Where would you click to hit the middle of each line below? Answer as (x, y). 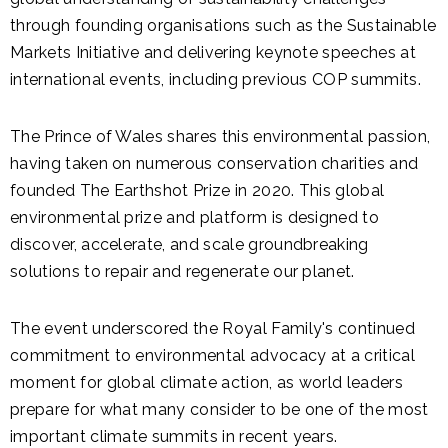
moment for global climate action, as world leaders (207, 382)
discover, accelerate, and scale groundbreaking (189, 244)
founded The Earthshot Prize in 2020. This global (197, 190)
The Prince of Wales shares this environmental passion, (220, 136)
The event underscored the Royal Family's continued (213, 328)
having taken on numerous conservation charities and (214, 163)
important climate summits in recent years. (174, 436)
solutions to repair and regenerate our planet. (182, 271)
